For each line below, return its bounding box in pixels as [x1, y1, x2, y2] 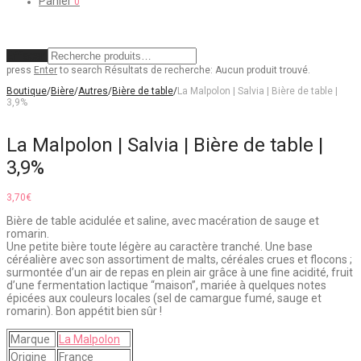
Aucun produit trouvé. [215, 64, 310, 76]
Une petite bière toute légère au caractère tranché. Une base [6, 240, 313, 254]
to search [57, 64, 102, 76]
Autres [78, 85, 108, 97]
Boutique [6, 85, 47, 97]
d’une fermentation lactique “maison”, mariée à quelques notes [6, 279, 326, 293]
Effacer [6, 49, 45, 62]
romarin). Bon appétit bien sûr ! [6, 305, 162, 318]
